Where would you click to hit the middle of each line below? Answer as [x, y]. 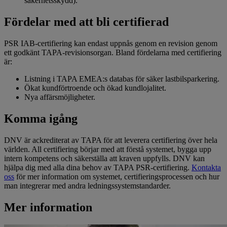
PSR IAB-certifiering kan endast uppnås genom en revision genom [111, 44]
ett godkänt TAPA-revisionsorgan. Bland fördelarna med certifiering [113, 53]
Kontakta [206, 167]
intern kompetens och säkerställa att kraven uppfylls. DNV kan [104, 158]
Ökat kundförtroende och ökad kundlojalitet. [95, 88]
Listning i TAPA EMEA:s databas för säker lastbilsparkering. [122, 79]
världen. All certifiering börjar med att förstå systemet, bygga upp [108, 149]
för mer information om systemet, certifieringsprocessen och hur [117, 176]
